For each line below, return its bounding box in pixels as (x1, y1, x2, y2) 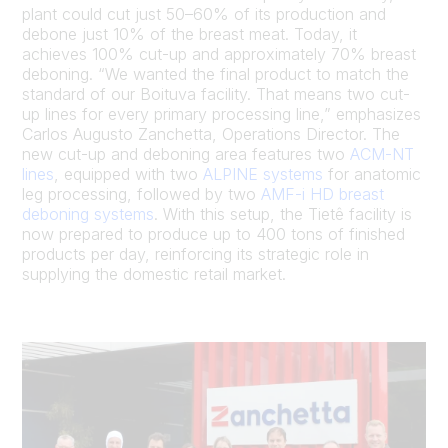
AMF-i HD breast (261, 183, 384, 204)
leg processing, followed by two (22, 183, 261, 204)
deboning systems (22, 203, 154, 224)
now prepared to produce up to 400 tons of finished (22, 223, 405, 244)
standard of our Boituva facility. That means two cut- (22, 83, 410, 104)
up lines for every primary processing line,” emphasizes (22, 103, 421, 124)
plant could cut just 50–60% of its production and (22, 3, 386, 24)
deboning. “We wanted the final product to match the (22, 63, 409, 84)
